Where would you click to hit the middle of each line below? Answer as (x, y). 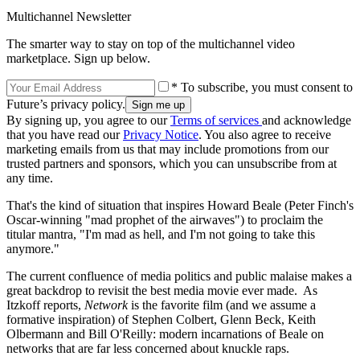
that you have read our (65, 135)
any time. (30, 178)
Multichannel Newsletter (69, 17)
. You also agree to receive (265, 135)
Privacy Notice (161, 135)
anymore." (33, 249)
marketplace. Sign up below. (78, 59)
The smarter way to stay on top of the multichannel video (151, 44)
